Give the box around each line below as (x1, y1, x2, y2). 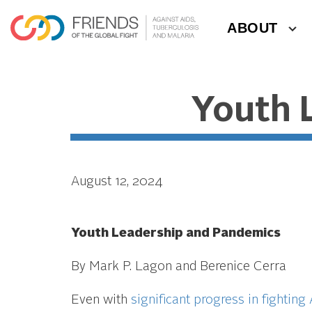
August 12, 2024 (70, 175, 163, 188)
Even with (70, 294, 131, 307)
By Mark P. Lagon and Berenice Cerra (70, 260, 286, 274)
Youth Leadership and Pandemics (70, 227, 281, 240)
